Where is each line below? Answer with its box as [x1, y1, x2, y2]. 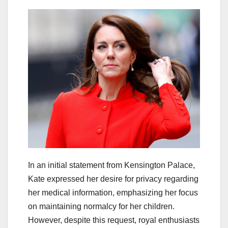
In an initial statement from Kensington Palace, [28, 161, 195, 170]
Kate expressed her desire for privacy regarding [28, 175, 198, 184]
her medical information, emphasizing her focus [28, 188, 198, 197]
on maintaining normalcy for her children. [28, 202, 175, 211]
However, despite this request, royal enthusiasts [28, 216, 199, 225]
